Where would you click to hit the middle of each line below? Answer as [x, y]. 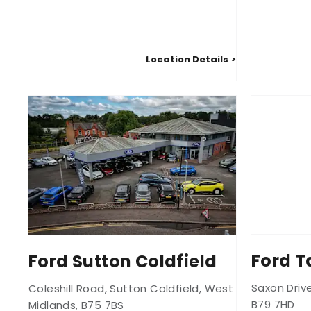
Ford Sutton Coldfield [123, 261]
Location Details [187, 60]
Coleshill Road [67, 288]
